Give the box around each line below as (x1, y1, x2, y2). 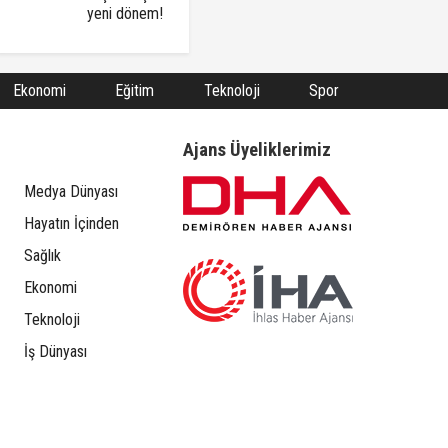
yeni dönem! (87, 4, 164, 24)
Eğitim (115, 81, 154, 101)
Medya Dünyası (23, 182, 118, 202)
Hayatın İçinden (23, 214, 119, 234)
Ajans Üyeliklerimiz (182, 139, 331, 162)
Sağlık (23, 246, 61, 266)
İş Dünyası (23, 342, 87, 362)
